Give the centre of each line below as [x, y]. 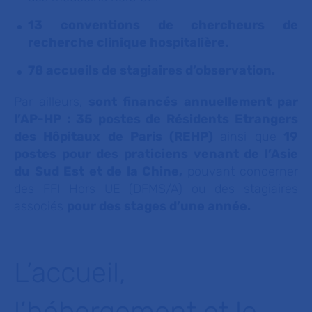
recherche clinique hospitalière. [130, 42]
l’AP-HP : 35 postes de [91, 119]
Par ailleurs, [48, 102]
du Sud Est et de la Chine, [101, 171]
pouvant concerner [242, 171]
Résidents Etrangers [233, 119]
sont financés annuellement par [190, 102]
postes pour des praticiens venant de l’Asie [156, 154]
